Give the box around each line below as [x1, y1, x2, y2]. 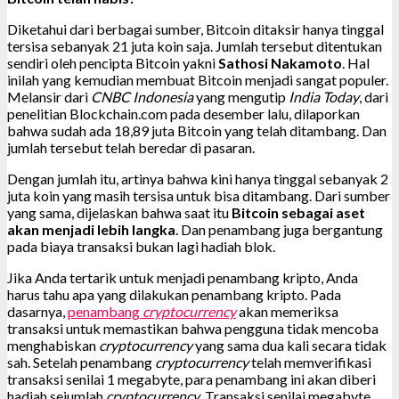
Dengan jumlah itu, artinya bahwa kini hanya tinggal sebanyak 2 [7, 169, 388, 187]
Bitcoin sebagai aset [232, 203, 365, 221]
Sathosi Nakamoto [218, 53, 342, 71]
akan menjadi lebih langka [7, 220, 175, 238]
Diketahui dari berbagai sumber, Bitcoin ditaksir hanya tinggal [7, 20, 384, 37]
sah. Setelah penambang [7, 353, 155, 370]
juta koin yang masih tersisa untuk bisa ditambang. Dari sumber [7, 186, 390, 204]
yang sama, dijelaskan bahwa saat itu [7, 203, 232, 221]
